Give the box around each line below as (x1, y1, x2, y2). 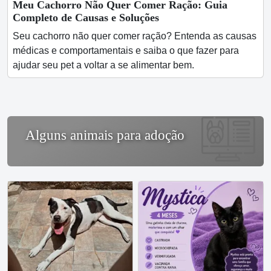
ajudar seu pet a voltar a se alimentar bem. (13, 60, 194, 70)
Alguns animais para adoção (25, 128, 184, 143)
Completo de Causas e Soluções (13, 11, 159, 24)
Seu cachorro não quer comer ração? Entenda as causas (13, 31, 256, 41)
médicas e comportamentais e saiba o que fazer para (13, 45, 239, 56)
